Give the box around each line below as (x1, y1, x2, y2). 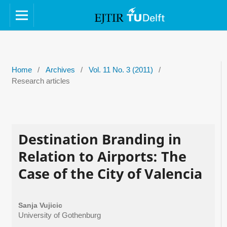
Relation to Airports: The (18, 146, 186, 166)
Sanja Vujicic (18, 201, 62, 210)
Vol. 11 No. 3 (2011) (88, 65, 153, 74)
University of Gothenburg (18, 211, 101, 220)
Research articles (11, 77, 70, 85)
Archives (45, 65, 75, 74)
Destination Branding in (18, 129, 181, 148)
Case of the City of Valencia (18, 164, 202, 183)
